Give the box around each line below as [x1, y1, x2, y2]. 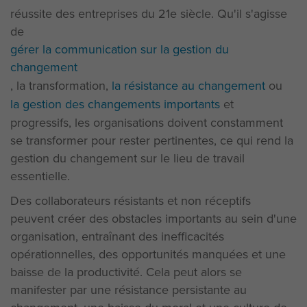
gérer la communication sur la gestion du [10, 40, 229, 58]
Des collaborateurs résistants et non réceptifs [10, 191, 251, 210]
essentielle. [10, 167, 70, 185]
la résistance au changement [112, 76, 265, 95]
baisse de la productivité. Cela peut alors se [10, 262, 242, 281]
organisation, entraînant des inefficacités [10, 227, 224, 245]
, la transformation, [10, 76, 112, 95]
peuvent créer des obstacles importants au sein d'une [10, 209, 297, 228]
